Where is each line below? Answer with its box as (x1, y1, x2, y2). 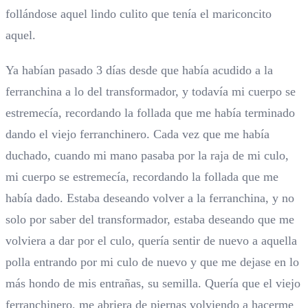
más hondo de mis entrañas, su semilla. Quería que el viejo (5, 276, 300, 291)
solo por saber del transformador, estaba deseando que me (5, 212, 294, 227)
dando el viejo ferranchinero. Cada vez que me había (5, 127, 269, 142)
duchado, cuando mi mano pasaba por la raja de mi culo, (5, 148, 289, 163)
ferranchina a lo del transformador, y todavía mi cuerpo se (5, 85, 296, 99)
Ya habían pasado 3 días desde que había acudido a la (5, 63, 273, 78)
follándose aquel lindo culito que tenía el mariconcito (5, 7, 272, 21)
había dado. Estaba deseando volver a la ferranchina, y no (5, 191, 294, 206)
